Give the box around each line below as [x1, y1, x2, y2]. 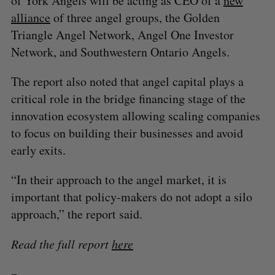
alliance [10, 9, 50, 26]
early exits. [10, 141, 66, 158]
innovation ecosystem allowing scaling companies [10, 107, 260, 124]
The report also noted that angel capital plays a [10, 72, 244, 90]
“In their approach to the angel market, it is [10, 171, 227, 188]
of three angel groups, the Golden [50, 9, 220, 26]
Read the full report [10, 235, 112, 252]
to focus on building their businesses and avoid [10, 124, 243, 141]
